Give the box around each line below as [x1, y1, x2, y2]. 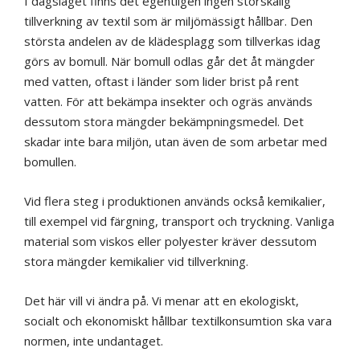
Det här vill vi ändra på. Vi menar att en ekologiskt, [24, 292, 299, 309]
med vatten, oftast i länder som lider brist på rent [24, 73, 299, 90]
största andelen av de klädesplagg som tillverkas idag [24, 33, 321, 50]
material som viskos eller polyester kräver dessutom [24, 233, 317, 250]
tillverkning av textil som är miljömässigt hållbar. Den [24, 13, 313, 30]
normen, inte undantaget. [24, 333, 163, 350]
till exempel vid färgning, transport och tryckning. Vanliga [24, 213, 334, 230]
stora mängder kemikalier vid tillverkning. [24, 253, 252, 270]
